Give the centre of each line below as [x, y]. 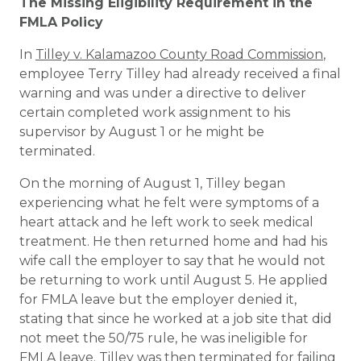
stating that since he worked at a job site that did [176, 319]
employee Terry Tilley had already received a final [180, 74]
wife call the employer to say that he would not [172, 261]
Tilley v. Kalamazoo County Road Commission [179, 54]
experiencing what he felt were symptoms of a [169, 203]
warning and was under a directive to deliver [163, 93]
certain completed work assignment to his [155, 112]
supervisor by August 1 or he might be [142, 132]
